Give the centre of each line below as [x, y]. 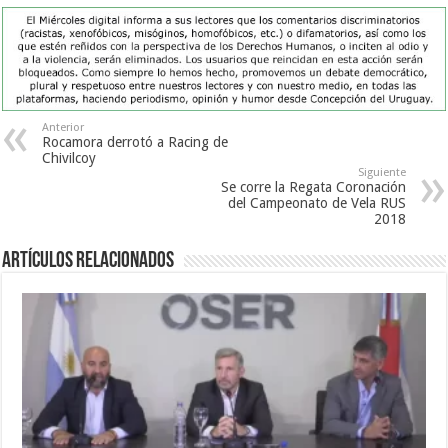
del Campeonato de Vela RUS [316, 203]
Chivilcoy [69, 158]
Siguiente [381, 173]
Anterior [63, 128]
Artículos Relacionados [88, 262]
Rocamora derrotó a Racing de [135, 142]
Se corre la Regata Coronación [313, 187]
